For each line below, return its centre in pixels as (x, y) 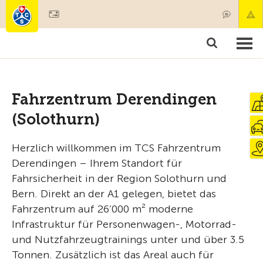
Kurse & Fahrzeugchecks (56, 53)
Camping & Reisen (157, 53)
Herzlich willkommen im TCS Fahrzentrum (116, 148)
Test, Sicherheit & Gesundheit (68, 74)
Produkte (158, 31)
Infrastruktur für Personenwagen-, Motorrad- (124, 224)
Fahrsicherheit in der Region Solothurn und (119, 178)
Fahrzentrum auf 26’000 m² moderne (102, 209)
